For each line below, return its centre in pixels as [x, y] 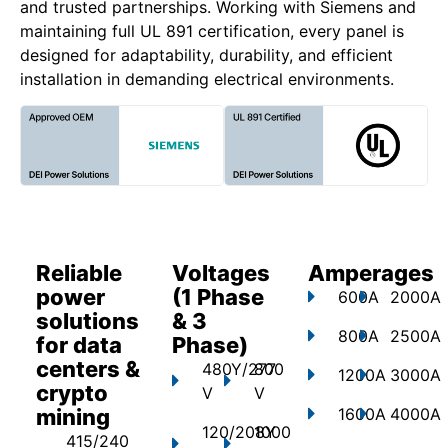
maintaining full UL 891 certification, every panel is [212, 30]
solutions [87, 321]
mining [73, 417]
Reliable [79, 273]
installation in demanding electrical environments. [207, 78]
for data [79, 345]
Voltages [221, 273]
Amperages [371, 273]
